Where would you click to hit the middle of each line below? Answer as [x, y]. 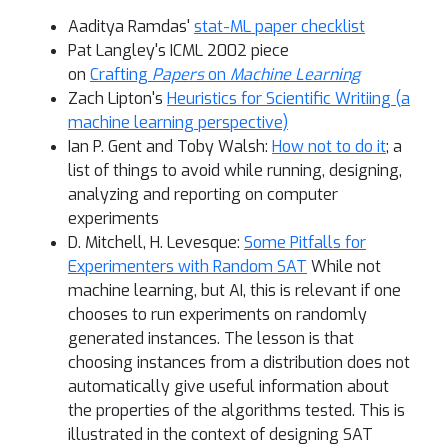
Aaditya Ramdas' [131, 26]
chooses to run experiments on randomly [217, 314]
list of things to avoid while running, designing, [235, 170]
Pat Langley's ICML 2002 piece [178, 50]
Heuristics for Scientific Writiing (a [288, 98]
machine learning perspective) [178, 122]
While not [344, 266]
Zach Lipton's [117, 98]
